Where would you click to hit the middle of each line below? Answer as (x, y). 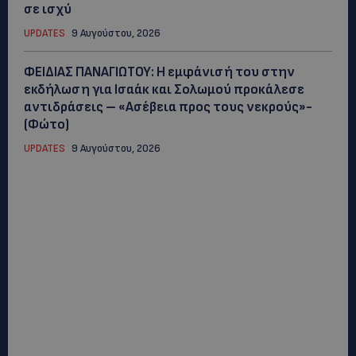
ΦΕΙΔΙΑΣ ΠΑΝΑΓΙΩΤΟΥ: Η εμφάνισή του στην (159, 72)
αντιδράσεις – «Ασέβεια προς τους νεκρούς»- (168, 107)
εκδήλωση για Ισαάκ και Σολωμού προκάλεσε (164, 89)
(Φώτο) (46, 124)
